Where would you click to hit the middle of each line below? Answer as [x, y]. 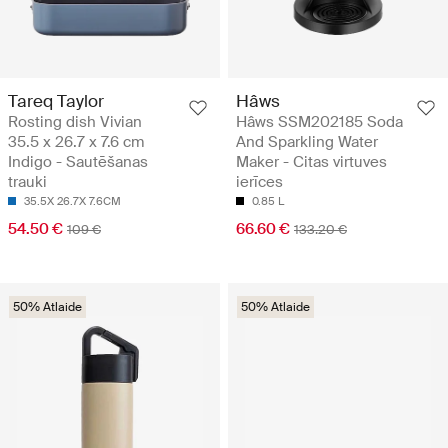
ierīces [259, 182]
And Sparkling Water [307, 142]
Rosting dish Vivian [75, 122]
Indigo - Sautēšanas [78, 162]
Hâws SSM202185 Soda [319, 122]
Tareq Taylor [56, 101]
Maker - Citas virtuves [311, 162]
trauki [27, 182]
